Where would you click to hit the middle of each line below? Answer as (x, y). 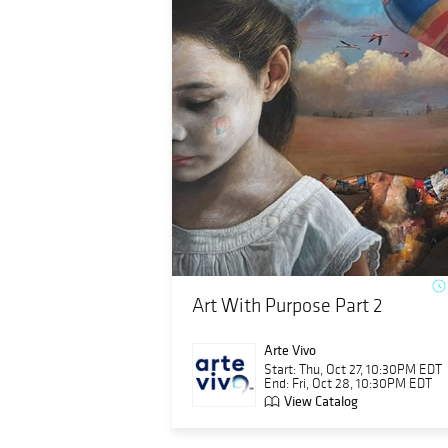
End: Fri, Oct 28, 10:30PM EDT (348, 383)
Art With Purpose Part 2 (287, 305)
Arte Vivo (290, 350)
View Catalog (321, 401)
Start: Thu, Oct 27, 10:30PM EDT (353, 369)
